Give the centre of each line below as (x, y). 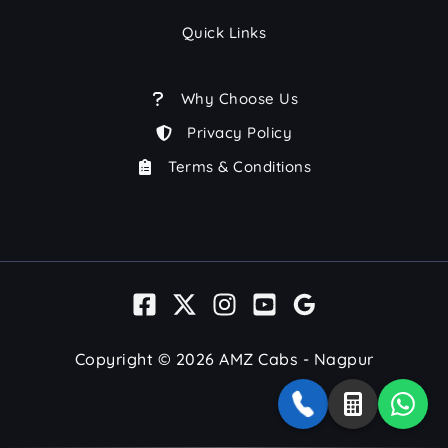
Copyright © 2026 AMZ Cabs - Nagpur (224, 359)
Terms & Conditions (239, 166)
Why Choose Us (239, 98)
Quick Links (224, 32)
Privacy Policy (239, 132)
